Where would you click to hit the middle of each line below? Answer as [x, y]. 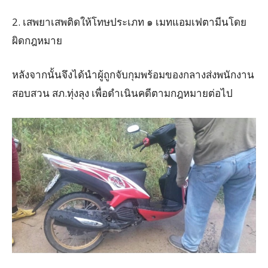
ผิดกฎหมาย [37, 41]
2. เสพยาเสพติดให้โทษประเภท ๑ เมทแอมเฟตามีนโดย [129, 22]
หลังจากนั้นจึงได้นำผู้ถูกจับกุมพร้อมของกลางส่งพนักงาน [133, 75]
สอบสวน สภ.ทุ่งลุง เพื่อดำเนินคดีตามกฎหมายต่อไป [122, 93]
